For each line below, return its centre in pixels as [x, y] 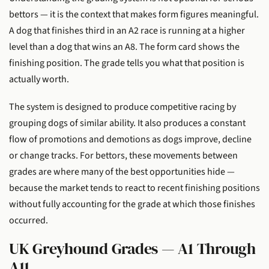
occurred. [29, 220]
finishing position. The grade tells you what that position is [127, 63]
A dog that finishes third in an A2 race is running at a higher [127, 31]
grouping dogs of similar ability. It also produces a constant [127, 123]
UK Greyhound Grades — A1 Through [132, 249]
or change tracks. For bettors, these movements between [123, 155]
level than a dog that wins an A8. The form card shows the [124, 47]
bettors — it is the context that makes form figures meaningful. [134, 15]
